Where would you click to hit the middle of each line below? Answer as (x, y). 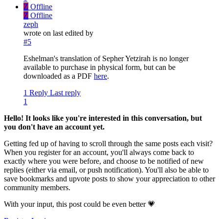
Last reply (65, 93)
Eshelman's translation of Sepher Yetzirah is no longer (106, 59)
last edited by (73, 33)
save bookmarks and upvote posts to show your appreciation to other (109, 179)
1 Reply (36, 93)
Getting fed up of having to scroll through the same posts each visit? (108, 144)
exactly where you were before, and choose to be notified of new (104, 161)
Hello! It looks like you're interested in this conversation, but (103, 118)
